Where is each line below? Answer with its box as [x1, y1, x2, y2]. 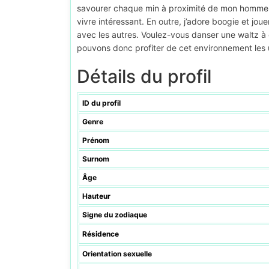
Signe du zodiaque [82, 210, 147, 219]
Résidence [82, 229, 119, 238]
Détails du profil [77, 65, 211, 87]
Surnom [82, 154, 109, 163]
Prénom [82, 136, 109, 145]
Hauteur [82, 192, 110, 201]
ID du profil [82, 98, 121, 107]
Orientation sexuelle [82, 249, 152, 258]
